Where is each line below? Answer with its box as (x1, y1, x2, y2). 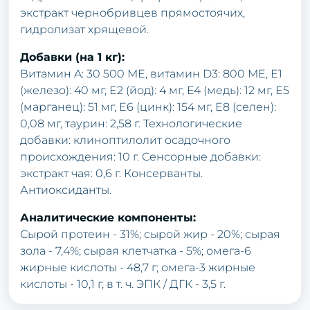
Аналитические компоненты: (20, 210, 196, 224)
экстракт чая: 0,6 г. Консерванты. (20, 166, 203, 180)
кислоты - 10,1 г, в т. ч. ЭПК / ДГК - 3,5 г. (20, 277, 226, 291)
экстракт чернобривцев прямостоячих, (20, 6, 245, 19)
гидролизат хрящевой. (20, 22, 149, 36)
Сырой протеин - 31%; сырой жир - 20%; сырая (20, 227, 280, 241)
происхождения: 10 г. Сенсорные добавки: (20, 149, 261, 163)
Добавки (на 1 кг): (20, 50, 125, 64)
